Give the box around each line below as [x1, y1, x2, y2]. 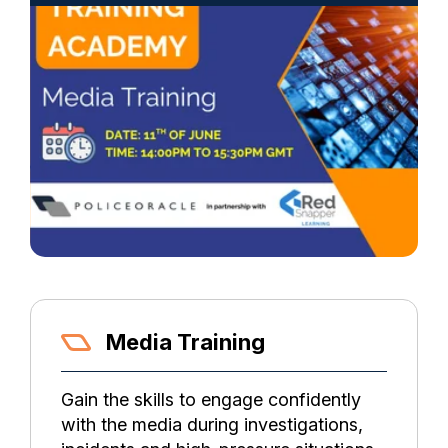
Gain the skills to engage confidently [61, 388, 361, 410]
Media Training [105, 329, 265, 356]
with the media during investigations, [61, 413, 363, 435]
